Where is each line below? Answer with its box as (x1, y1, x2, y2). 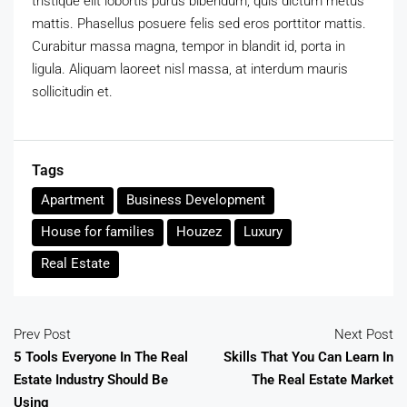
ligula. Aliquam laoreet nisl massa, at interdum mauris (32, 61, 348, 78)
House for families (41, 223, 154, 241)
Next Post (334, 326, 393, 343)
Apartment (41, 192, 104, 209)
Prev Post (14, 326, 71, 343)
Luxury (243, 223, 283, 241)
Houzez (176, 223, 222, 241)
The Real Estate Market (252, 372, 393, 389)
